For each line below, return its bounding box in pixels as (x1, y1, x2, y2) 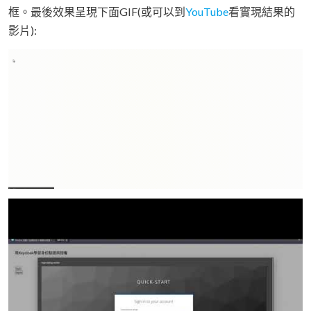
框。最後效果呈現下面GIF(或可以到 (8, 4, 185, 18)
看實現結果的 (228, 4, 295, 18)
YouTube (185, 4, 228, 18)
